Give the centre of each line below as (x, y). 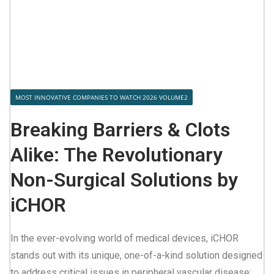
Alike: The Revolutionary (117, 155)
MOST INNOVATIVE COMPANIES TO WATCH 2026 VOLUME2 (102, 98)
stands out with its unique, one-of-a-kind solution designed (136, 256)
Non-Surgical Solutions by (124, 180)
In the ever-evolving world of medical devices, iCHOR (124, 239)
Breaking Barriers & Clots (120, 130)
